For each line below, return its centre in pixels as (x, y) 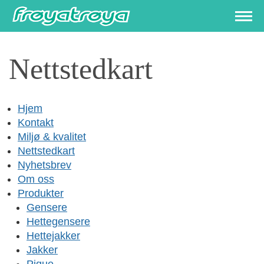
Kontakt (36, 123)
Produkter (41, 193)
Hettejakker (53, 236)
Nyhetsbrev (44, 165)
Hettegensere (58, 222)
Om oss (36, 179)
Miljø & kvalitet (52, 137)
